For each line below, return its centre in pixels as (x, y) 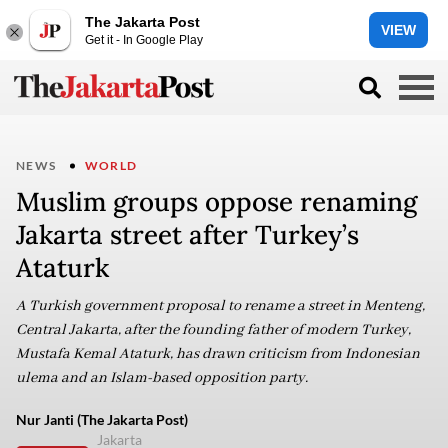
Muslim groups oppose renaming (216, 201)
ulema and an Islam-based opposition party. (162, 378)
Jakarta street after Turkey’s (187, 234)
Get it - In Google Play (144, 39)
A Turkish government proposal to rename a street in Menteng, (220, 306)
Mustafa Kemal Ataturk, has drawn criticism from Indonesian (218, 354)
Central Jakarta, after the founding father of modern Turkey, (213, 330)
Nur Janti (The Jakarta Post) (102, 419)
